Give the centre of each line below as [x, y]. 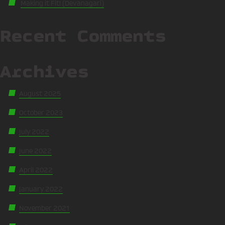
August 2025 [40, 94]
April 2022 [36, 170]
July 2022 [34, 132]
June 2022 [35, 151]
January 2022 [41, 189]
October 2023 [41, 113]
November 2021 [44, 208]
